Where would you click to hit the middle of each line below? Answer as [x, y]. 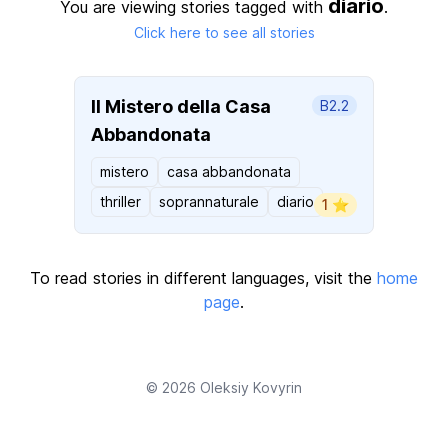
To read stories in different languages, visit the [203, 278]
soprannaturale [209, 201]
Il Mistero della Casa [181, 106]
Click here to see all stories [224, 32]
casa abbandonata [229, 171]
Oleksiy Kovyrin [251, 387]
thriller [120, 201]
